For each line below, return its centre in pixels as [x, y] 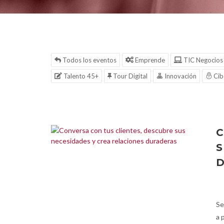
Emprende [149, 60]
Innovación [180, 76]
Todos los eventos [89, 60]
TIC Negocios [202, 60]
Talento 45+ [80, 76]
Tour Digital [129, 76]
